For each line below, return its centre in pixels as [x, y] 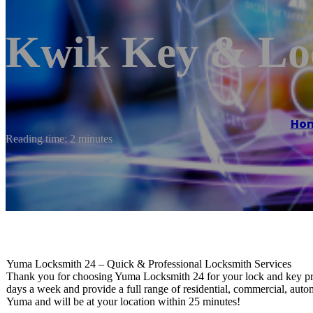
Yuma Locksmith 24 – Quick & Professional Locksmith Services [149, 263]
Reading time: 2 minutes [59, 138]
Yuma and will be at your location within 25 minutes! [123, 301]
